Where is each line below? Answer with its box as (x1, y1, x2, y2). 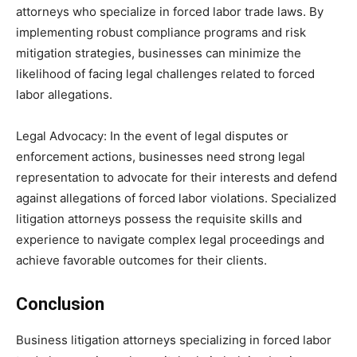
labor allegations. (16, 86, 112, 102)
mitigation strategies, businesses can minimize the (16, 45, 301, 61)
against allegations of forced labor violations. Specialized (16, 190, 336, 206)
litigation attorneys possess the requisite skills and (16, 210, 302, 226)
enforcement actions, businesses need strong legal (16, 148, 305, 164)
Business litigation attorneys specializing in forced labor (16, 331, 331, 347)
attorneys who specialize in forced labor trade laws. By (16, 3, 324, 19)
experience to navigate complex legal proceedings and (16, 231, 324, 247)
